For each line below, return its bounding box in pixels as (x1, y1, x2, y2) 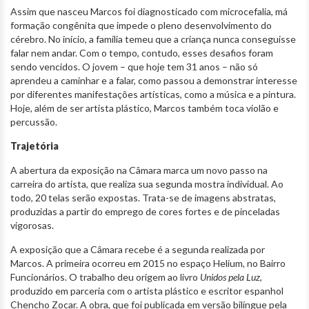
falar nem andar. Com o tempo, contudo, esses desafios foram (10, 47, 273, 59)
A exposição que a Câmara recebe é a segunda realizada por (10, 243, 265, 256)
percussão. (10, 116, 57, 128)
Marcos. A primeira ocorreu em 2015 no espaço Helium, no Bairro (10, 257, 286, 270)
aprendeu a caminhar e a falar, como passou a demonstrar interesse (10, 74, 297, 87)
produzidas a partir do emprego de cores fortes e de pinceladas (10, 206, 280, 218)
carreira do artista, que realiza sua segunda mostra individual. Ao (10, 178, 283, 190)
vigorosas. (10, 219, 54, 232)
